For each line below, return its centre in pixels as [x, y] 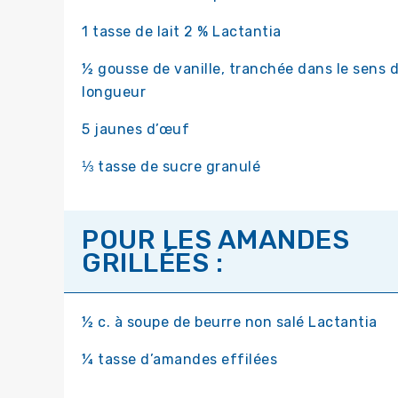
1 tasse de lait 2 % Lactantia [182, 32]
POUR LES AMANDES [215, 240]
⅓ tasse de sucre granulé [171, 167]
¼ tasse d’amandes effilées [179, 360]
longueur [114, 92]
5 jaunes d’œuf [135, 130]
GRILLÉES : [152, 263]
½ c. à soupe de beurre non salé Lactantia [230, 322]
